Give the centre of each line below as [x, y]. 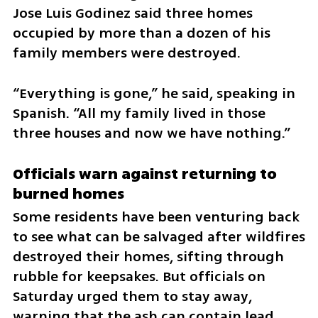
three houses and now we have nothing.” [151, 133]
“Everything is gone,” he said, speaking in [154, 94]
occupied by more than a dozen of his [141, 33]
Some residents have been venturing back [156, 217]
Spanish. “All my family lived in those [139, 114]
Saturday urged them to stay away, [132, 297]
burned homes [68, 194]
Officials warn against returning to [144, 174]
